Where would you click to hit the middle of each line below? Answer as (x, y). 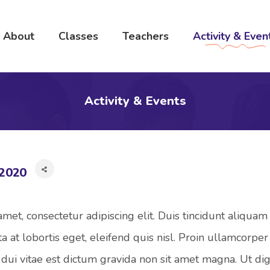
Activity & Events (135, 101)
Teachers (145, 36)
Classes (78, 36)
